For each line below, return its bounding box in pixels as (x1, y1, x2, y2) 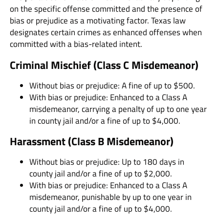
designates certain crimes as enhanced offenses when (10, 26, 202, 39)
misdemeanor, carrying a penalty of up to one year (29, 102, 207, 115)
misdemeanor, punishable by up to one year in (29, 190, 192, 203)
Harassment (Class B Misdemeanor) (10, 132, 174, 150)
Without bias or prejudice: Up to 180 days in (29, 155, 184, 168)
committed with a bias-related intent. (10, 38, 142, 51)
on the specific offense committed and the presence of (10, 2, 202, 16)
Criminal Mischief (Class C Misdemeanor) (10, 56, 198, 73)
